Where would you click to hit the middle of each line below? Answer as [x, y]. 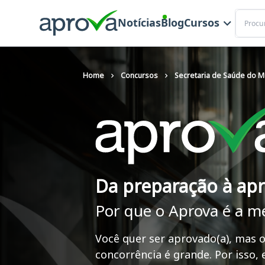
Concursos [139, 75]
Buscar [248, 14]
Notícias [139, 23]
